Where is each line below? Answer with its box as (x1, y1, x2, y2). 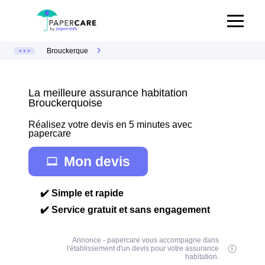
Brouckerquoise (28, 97, 102, 109)
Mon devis (64, 153, 130, 169)
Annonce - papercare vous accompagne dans (72, 236, 219, 244)
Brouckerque (47, 47, 88, 55)
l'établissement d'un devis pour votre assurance (67, 244, 219, 253)
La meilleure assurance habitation (28, 87, 188, 99)
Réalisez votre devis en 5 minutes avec (28, 119, 192, 130)
